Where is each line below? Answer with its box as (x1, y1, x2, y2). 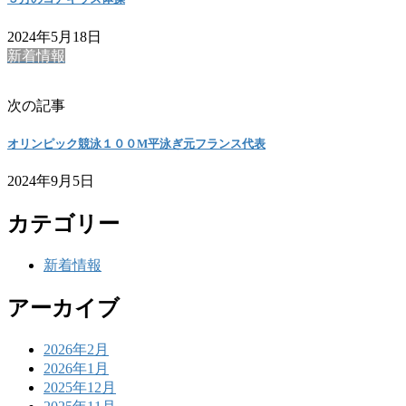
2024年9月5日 (7, 172, 94, 188)
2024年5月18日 (7, 28, 101, 44)
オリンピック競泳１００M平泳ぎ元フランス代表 (7, 136, 266, 150)
